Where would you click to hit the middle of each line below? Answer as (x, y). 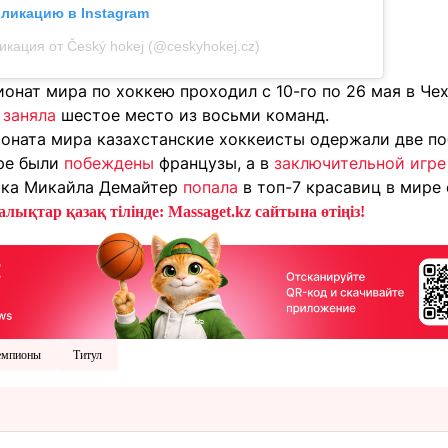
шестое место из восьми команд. (192, 115)
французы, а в (214, 163)
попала (210, 187)
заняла (29, 115)
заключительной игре (360, 163)
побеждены (109, 163)
